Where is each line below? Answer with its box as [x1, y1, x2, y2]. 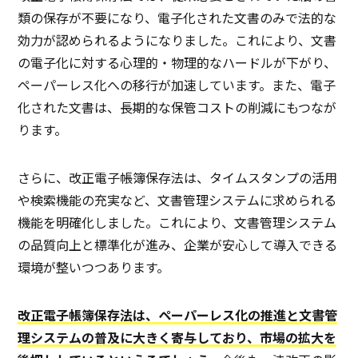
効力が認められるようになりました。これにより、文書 [18, 30, 337, 50]
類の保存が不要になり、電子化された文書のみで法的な [18, 8, 337, 28]
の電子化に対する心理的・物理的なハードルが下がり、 [18, 53, 337, 73]
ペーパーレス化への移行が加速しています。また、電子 [18, 75, 336, 95]
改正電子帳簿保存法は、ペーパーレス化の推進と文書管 [18, 305, 338, 325]
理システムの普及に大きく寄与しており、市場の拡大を [18, 328, 337, 348]
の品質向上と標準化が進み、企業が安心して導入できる [18, 235, 338, 255]
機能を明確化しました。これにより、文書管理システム [18, 213, 337, 233]
